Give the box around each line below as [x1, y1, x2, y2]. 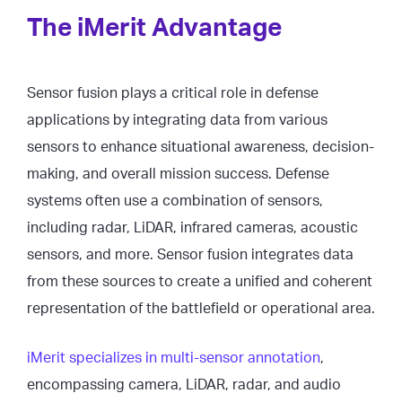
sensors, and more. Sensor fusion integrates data [27, 247, 354, 262]
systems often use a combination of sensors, [27, 193, 323, 208]
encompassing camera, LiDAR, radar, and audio [27, 377, 341, 392]
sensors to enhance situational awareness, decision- [27, 139, 374, 154]
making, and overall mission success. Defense [27, 166, 329, 181]
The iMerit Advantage [27, 14, 282, 40]
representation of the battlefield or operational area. [27, 301, 375, 316]
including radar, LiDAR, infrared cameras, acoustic [27, 220, 358, 235]
